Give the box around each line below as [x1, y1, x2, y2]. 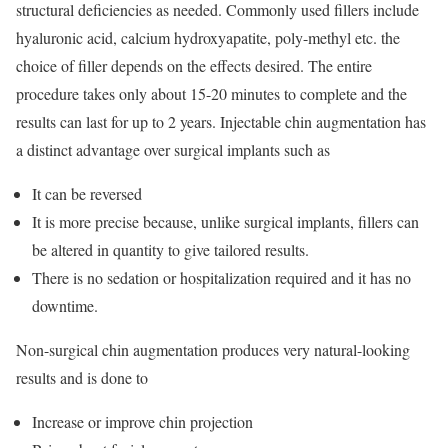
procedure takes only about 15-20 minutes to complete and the [16, 82, 407, 104]
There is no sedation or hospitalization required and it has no [32, 266, 411, 288]
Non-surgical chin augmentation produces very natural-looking [16, 338, 410, 360]
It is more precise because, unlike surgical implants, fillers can [32, 210, 419, 232]
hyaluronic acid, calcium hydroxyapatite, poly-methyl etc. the [16, 26, 400, 48]
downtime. [32, 294, 98, 316]
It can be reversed [32, 182, 142, 204]
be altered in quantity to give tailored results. [32, 238, 309, 260]
